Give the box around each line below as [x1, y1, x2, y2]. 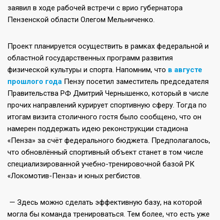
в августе [168, 65, 202, 74]
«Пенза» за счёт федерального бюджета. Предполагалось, [7, 136, 210, 145]
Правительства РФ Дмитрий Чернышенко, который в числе [7, 88, 209, 98]
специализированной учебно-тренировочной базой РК [7, 159, 194, 168]
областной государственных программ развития [7, 53, 173, 62]
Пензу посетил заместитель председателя [62, 77, 209, 86]
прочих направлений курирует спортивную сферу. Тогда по [7, 100, 207, 110]
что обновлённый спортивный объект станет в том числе [7, 147, 203, 157]
